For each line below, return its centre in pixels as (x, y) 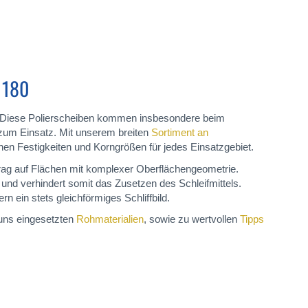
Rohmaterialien (110, 219)
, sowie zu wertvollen (192, 219)
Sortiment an (180, 132)
